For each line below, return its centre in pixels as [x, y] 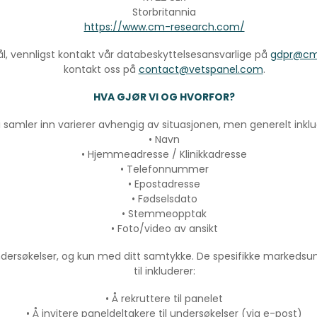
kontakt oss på [101, 70]
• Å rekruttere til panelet [164, 299]
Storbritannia [164, 12]
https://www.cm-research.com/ [164, 27]
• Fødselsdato [164, 199]
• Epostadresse [164, 184]
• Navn [164, 140]
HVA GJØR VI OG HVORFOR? [164, 97]
